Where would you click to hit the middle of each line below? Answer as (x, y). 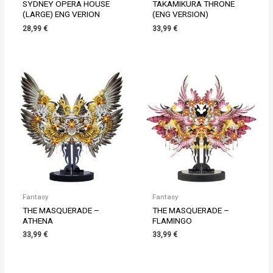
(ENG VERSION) (181, 14)
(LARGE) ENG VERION (62, 14)
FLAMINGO (172, 220)
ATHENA (38, 220)
